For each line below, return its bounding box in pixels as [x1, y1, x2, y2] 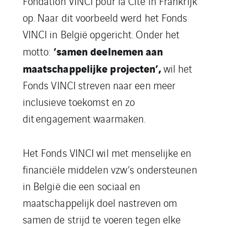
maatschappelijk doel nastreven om [22, 195, 178, 210]
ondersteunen [134, 162, 197, 177]
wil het [163, 61, 193, 76]
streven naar [78, 78, 135, 92]
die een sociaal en [63, 179, 141, 193]
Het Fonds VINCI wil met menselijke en [22, 145, 192, 160]
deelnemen [90, 43, 144, 59]
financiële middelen [22, 162, 111, 177]
